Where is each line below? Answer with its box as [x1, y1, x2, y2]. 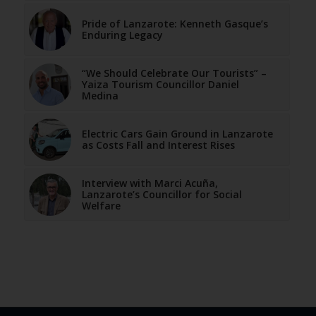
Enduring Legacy [81, 28, 163, 42]
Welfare [81, 199, 121, 213]
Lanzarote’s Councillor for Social [81, 188, 242, 202]
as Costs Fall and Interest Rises [81, 138, 235, 152]
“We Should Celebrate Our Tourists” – [81, 66, 267, 80]
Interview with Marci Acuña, [81, 176, 218, 190]
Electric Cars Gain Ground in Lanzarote [81, 127, 273, 141]
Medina [81, 89, 119, 103]
